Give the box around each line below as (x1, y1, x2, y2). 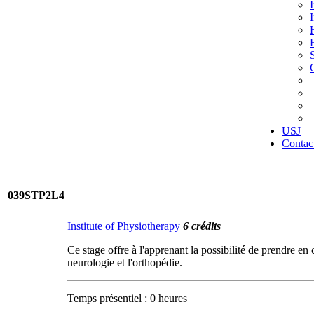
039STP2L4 (8, 189, 64, 201)
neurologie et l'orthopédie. (67, 257, 182, 268)
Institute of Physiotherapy (67, 220, 183, 232)
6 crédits (183, 220, 221, 232)
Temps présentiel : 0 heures (67, 292, 187, 304)
